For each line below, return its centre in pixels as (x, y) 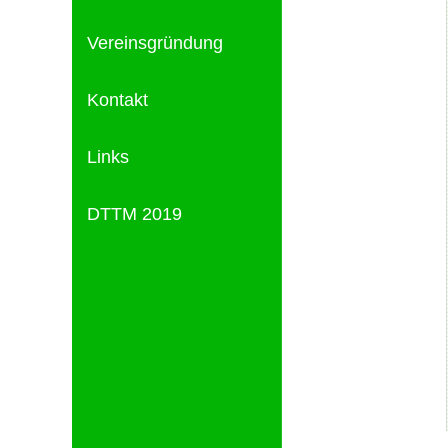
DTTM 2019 (134, 214)
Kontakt (117, 100)
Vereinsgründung (155, 43)
